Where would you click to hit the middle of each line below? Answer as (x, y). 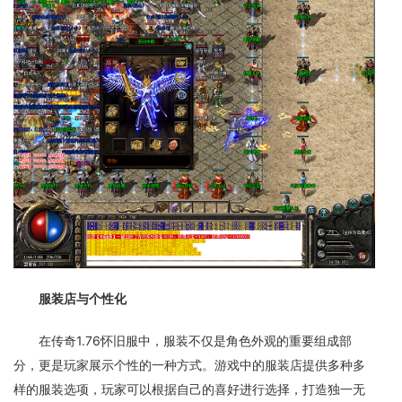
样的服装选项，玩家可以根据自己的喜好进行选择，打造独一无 (189, 389)
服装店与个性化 (83, 298)
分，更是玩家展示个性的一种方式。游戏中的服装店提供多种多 (189, 365)
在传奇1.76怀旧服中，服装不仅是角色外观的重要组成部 (195, 341)
